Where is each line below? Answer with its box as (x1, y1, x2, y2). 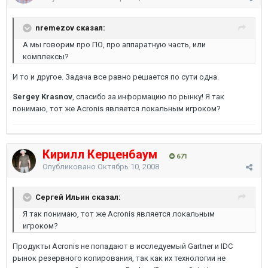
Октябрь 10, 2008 (98, 162, 159, 171)
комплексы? (23, 52, 69, 61)
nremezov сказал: (35, 23, 105, 32)
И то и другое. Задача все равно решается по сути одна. (13, 72, 219, 81)
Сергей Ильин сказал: (35, 192, 121, 202)
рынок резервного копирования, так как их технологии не (13, 254, 226, 263)
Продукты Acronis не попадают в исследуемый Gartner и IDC (13, 242, 233, 251)
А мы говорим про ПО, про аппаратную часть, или (23, 40, 206, 49)
